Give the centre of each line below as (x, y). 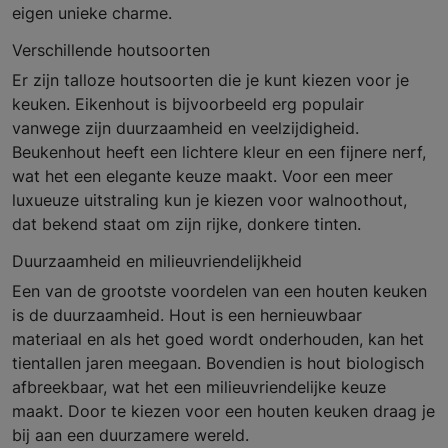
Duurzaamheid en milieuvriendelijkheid (157, 261)
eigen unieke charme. (92, 13)
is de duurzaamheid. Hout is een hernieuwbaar (187, 315)
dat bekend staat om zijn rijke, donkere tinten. (186, 224)
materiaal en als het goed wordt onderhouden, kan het (218, 339)
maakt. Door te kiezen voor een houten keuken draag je (223, 411)
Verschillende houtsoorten (111, 50)
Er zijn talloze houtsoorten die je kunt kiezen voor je (210, 80)
